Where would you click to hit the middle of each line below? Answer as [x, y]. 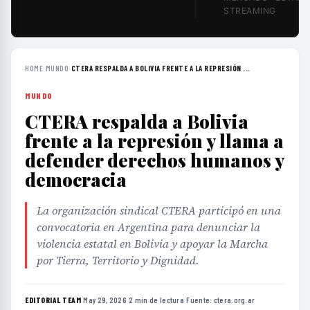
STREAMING [250, 11]
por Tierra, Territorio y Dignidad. [118, 260]
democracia [76, 180]
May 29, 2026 [105, 300]
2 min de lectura [157, 300]
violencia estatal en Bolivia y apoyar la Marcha [152, 244]
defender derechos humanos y [154, 160]
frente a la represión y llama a [154, 141]
